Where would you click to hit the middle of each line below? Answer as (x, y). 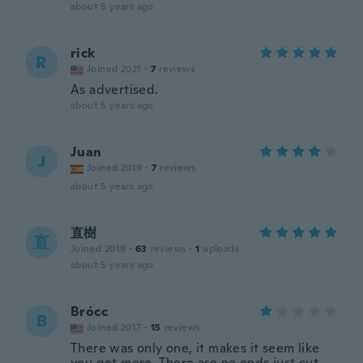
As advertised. (115, 90)
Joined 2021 (114, 69)
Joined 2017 (114, 327)
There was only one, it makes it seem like (195, 348)
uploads (221, 249)
